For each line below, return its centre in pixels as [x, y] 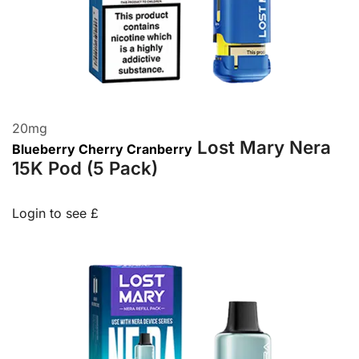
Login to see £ [55, 214]
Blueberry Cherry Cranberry [102, 149]
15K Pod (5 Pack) [85, 168]
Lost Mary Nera [264, 147]
